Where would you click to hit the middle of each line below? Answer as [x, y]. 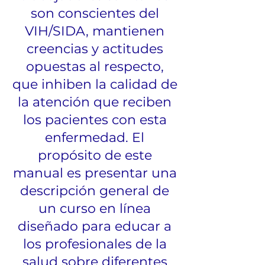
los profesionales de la [95, 244]
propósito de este [95, 155]
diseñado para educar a [95, 226]
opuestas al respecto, [95, 67]
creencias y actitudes [95, 49]
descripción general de [95, 191]
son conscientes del [95, 13]
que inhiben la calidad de [95, 84]
